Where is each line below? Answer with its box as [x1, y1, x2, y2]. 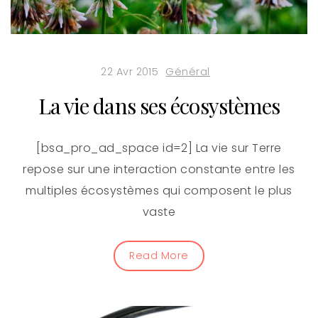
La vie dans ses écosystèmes [38, 91, 280, 120]
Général [165, 64, 210, 79]
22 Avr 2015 [101, 64, 159, 79]
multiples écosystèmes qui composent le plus [26, 182, 292, 199]
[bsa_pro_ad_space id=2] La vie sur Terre [36, 139, 282, 156]
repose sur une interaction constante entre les [23, 160, 295, 177]
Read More [129, 248, 189, 263]
